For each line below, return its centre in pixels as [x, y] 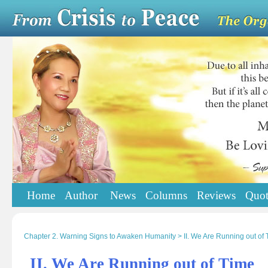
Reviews [216, 195]
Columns [166, 195]
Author [83, 195]
